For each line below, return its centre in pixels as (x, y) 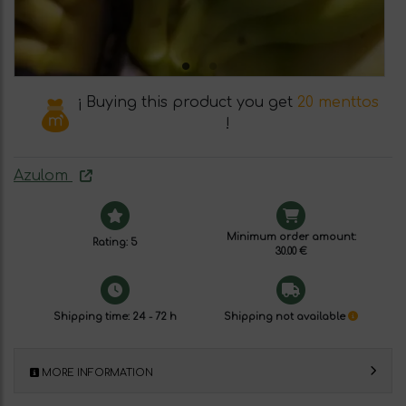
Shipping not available (286, 317)
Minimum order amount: (291, 237)
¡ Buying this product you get (187, 102)
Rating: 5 (115, 242)
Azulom (43, 176)
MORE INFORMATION (96, 373)
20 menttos (338, 102)
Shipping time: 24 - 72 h (115, 317)
